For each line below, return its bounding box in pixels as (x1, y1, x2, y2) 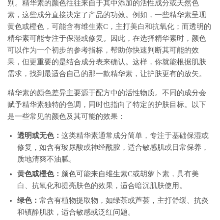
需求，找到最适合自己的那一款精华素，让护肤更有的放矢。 (7, 70, 206, 78)
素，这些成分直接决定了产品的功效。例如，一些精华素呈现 (7, 11, 206, 19)
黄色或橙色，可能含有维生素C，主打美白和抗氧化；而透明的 (7, 23, 211, 30)
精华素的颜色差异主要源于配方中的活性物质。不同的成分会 (7, 89, 206, 97)
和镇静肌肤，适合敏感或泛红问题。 (17, 208, 135, 216)
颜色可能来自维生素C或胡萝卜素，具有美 (61, 170, 199, 178)
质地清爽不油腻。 (17, 155, 76, 163)
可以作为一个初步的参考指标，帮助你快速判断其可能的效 (7, 46, 199, 54)
